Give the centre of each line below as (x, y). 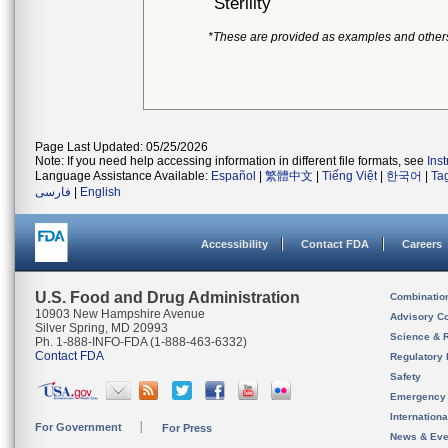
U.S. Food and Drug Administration (167, 297)
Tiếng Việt (349, 176)
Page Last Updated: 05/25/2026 (121, 147)
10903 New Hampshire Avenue (120, 314)
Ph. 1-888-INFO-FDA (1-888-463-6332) (141, 342)
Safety (405, 376)
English (100, 192)
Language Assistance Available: (123, 176)
